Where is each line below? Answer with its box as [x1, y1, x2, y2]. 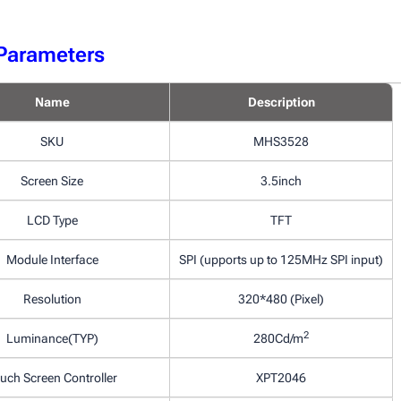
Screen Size [21, 174, 83, 188]
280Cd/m [253, 331, 303, 346]
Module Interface [5, 252, 98, 267]
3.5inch [260, 174, 302, 188]
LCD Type [26, 213, 78, 227]
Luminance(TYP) [5, 331, 98, 346]
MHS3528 [253, 134, 309, 149]
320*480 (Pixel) [238, 292, 324, 306]
